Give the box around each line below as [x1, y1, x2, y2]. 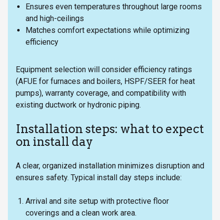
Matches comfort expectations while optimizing [26, 26, 190, 35]
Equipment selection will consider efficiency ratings [16, 65, 192, 75]
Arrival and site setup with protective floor [26, 196, 169, 206]
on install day [16, 135, 93, 149]
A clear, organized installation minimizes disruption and [16, 161, 204, 171]
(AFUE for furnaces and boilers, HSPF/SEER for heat [16, 77, 195, 86]
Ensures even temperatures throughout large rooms [26, 2, 202, 12]
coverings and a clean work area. [26, 208, 137, 218]
